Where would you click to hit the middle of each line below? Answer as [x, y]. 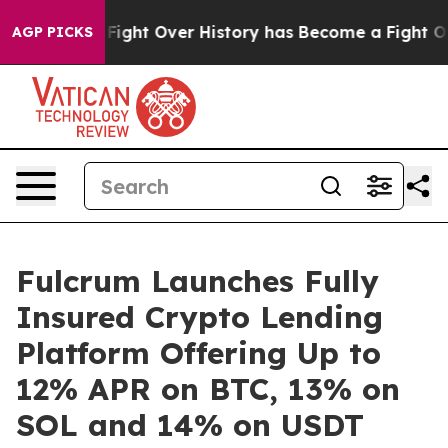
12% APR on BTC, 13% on [208, 389]
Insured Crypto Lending [199, 317]
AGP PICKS [52, 32]
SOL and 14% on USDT [190, 425]
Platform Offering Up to [198, 353]
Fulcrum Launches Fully [197, 281]
